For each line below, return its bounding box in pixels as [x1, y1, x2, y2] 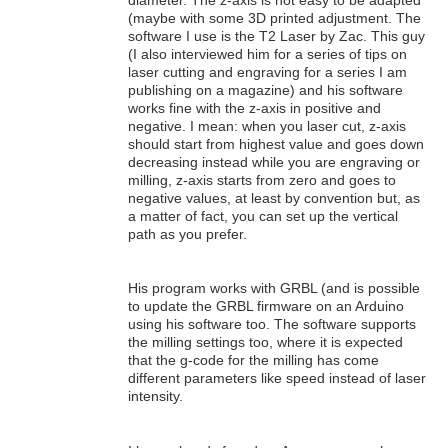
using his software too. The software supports [128, 316, 416, 333]
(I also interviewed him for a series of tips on [128, 46, 407, 63]
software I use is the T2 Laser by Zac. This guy [128, 28, 425, 45]
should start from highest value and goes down [128, 136, 424, 153]
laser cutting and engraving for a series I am [128, 64, 407, 81]
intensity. [128, 388, 183, 405]
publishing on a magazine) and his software [128, 82, 403, 99]
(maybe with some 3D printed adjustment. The [128, 10, 421, 27]
